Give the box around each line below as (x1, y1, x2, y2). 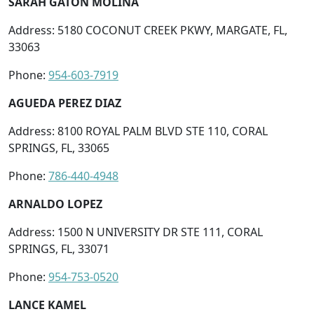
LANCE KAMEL (8, 296, 86, 313)
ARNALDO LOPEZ (8, 196, 102, 212)
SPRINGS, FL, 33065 (8, 139, 109, 156)
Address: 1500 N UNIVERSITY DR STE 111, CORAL (8, 224, 263, 240)
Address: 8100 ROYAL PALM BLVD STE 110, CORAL (8, 123, 268, 139)
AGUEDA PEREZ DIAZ (8, 95, 121, 111)
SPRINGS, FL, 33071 (8, 240, 109, 257)
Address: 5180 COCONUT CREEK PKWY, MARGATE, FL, (8, 22, 287, 38)
